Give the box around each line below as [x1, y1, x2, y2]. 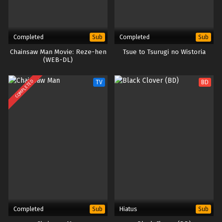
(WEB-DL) [43, 56, 73, 64]
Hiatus [119, 205, 137, 213]
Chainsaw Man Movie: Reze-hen [9, 48, 107, 56]
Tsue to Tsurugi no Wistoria [122, 48, 206, 56]
